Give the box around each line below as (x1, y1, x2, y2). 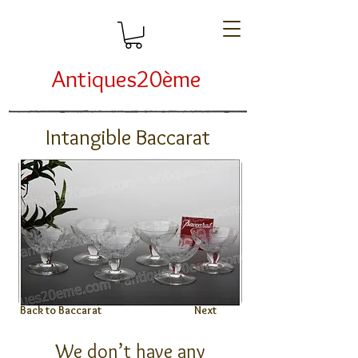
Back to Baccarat (19, 302, 101, 317)
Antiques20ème (52, 63, 201, 93)
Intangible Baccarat (46, 123, 210, 150)
